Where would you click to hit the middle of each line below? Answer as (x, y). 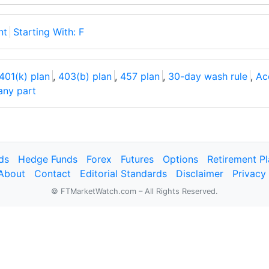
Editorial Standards (123, 174)
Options (180, 159)
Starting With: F (49, 32)
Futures (137, 159)
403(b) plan (85, 76)
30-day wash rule (208, 76)
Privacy (249, 174)
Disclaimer (200, 174)
